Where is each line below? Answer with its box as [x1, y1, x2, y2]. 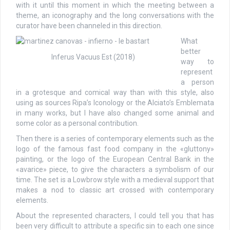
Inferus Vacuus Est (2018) [51, 52, 135, 61]
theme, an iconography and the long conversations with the [16, 11, 214, 20]
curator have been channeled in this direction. [16, 21, 162, 30]
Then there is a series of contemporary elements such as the [16, 134, 214, 143]
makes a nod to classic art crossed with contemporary [16, 185, 214, 194]
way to [181, 57, 214, 66]
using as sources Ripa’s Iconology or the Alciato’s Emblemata [16, 98, 214, 107]
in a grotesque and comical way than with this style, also [16, 88, 214, 97]
